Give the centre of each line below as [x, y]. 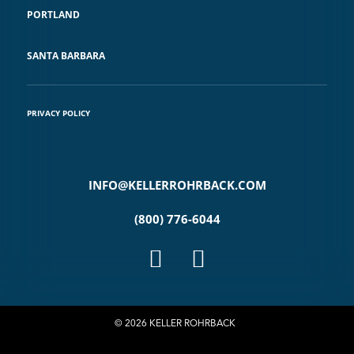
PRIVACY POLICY [58, 113]
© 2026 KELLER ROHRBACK [177, 322]
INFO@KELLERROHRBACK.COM [177, 185]
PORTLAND [53, 14]
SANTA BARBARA [66, 55]
